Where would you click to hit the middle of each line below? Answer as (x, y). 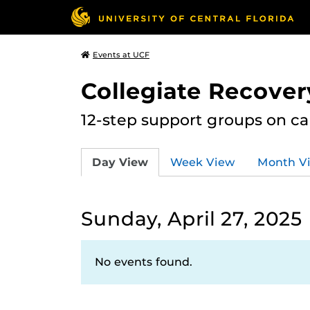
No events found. (144, 262)
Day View (120, 162)
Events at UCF (121, 55)
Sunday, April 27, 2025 (192, 219)
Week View (203, 162)
